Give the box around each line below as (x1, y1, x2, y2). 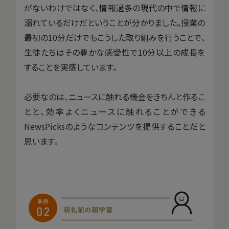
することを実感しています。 (24, 61, 117, 74)
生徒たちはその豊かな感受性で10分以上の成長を (24, 46, 205, 59)
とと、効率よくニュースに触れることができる (24, 105, 205, 118)
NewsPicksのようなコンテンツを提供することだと (24, 120, 205, 133)
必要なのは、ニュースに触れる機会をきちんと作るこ (24, 90, 205, 103)
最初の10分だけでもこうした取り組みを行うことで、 (24, 31, 205, 44)
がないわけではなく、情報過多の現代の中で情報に (24, 2, 205, 14)
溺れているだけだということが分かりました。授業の (24, 16, 205, 29)
